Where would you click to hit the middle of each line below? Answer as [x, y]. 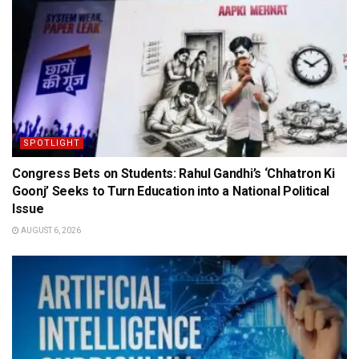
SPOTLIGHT [52, 143]
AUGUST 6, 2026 [50, 230]
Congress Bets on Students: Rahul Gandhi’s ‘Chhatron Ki [173, 173]
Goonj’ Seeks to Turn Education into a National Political [171, 191]
